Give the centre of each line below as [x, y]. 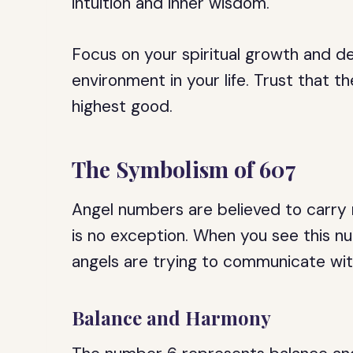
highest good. [123, 106]
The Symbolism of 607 [184, 169]
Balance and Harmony [172, 318]
